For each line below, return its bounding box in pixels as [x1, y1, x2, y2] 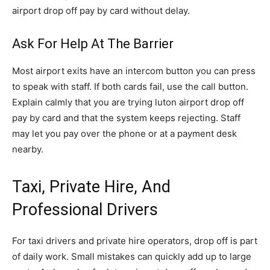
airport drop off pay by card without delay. [12, 5, 190, 16]
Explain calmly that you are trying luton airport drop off [12, 96, 244, 108]
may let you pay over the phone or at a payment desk [12, 128, 237, 139]
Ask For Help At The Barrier [12, 36, 174, 51]
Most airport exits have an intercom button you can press [12, 65, 256, 77]
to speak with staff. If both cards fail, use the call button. [12, 81, 248, 92]
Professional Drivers [12, 200, 158, 219]
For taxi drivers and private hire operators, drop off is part [12, 235, 257, 246]
